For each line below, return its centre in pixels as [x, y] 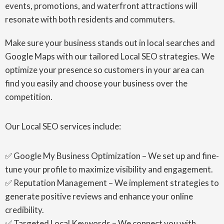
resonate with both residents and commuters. [90, 19]
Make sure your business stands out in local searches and [110, 43]
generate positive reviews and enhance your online [99, 196]
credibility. [24, 210]
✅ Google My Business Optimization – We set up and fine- [112, 156]
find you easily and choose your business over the [96, 83]
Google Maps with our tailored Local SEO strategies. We [110, 56]
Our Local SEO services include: [63, 126]
